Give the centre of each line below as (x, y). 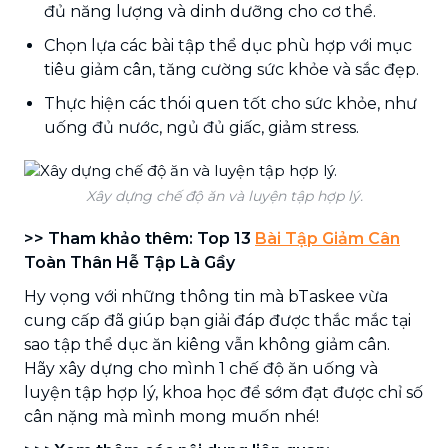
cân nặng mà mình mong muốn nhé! (171, 416)
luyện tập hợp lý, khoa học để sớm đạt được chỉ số (223, 392)
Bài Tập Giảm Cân (327, 238)
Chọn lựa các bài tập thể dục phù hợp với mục (228, 45)
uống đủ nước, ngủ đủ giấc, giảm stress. (201, 127)
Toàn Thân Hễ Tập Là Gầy (129, 262)
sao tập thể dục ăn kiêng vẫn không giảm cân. (207, 344)
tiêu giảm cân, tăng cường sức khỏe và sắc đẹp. (231, 69)
